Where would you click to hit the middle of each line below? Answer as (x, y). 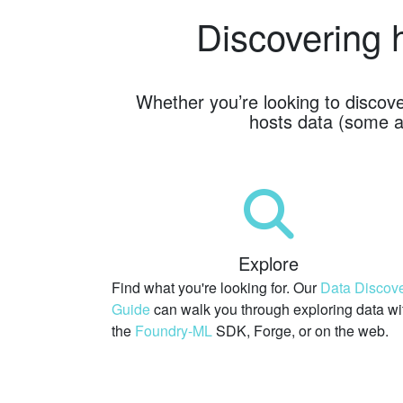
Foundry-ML (174, 330)
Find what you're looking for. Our (216, 287)
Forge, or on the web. (321, 330)
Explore (269, 263)
